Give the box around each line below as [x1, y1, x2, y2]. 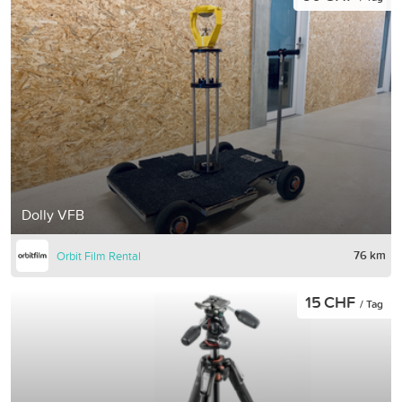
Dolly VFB [22, 204, 84, 224]
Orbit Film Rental [57, 247, 141, 264]
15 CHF [305, 290, 360, 314]
